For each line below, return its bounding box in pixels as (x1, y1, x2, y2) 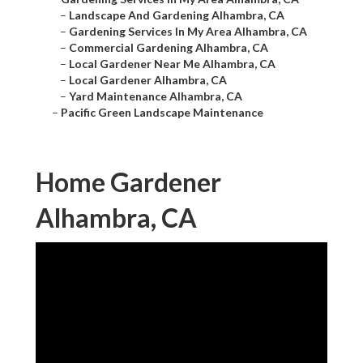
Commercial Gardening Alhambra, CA (69, 41, 268, 55)
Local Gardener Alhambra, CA (69, 73, 227, 88)
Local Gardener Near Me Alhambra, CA (69, 57, 275, 71)
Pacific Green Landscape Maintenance (61, 105, 263, 120)
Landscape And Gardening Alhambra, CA (69, 8, 284, 23)
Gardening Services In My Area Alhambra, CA (69, 24, 307, 39)
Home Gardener (36, 166, 221, 199)
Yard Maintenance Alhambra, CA (69, 89, 242, 104)
